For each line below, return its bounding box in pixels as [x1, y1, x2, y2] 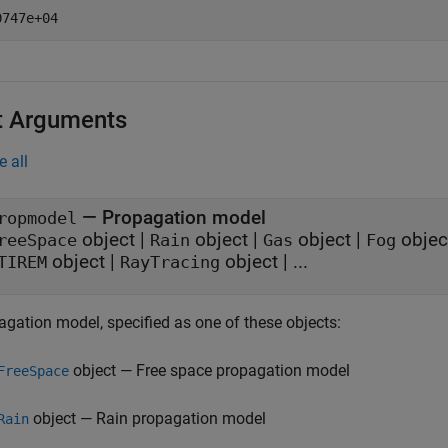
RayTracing [120, 253, 220, 272]
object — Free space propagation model [69, 361, 350, 380]
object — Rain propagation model [29, 409, 266, 428]
